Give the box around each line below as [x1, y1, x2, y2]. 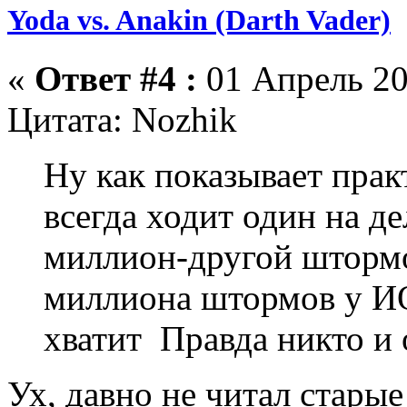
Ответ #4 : [35, 58, 197, 98]
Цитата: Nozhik [7, 99, 237, 139]
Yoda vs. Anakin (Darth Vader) [7, 4, 391, 37]
